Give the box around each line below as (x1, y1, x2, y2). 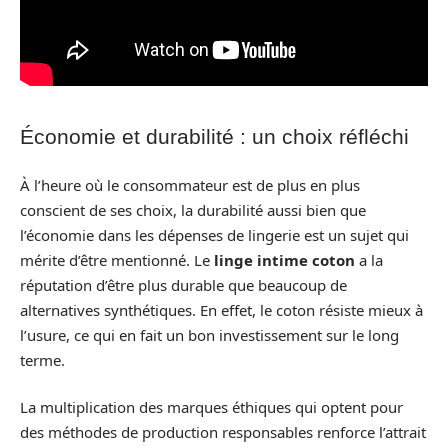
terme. (20, 349, 65, 370)
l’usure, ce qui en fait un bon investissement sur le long (20, 324, 399, 345)
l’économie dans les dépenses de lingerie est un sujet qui (20, 224, 409, 245)
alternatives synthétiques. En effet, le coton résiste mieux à (20, 299, 423, 320)
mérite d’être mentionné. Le (20, 249, 214, 270)
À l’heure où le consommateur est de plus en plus (20, 174, 360, 195)
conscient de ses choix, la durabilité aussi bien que (20, 199, 366, 220)
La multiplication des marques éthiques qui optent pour (20, 397, 403, 417)
